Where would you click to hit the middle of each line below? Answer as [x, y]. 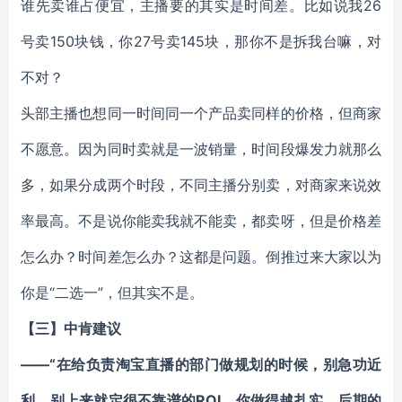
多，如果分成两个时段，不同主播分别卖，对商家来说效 [201, 185]
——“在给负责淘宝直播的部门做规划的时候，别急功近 [201, 364]
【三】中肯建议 [71, 328]
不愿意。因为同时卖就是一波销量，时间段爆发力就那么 [201, 149]
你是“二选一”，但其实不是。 [112, 293]
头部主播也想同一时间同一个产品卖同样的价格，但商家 [201, 113]
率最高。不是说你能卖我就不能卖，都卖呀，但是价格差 [201, 221]
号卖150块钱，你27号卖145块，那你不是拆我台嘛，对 [201, 41]
